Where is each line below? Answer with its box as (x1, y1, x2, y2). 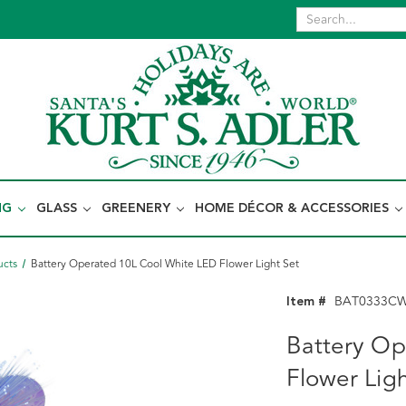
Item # (286, 292, 327, 312)
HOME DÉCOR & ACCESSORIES (195, 198, 392, 218)
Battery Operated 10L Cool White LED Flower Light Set (30, 256, 299, 273)
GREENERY (101, 198, 174, 218)
